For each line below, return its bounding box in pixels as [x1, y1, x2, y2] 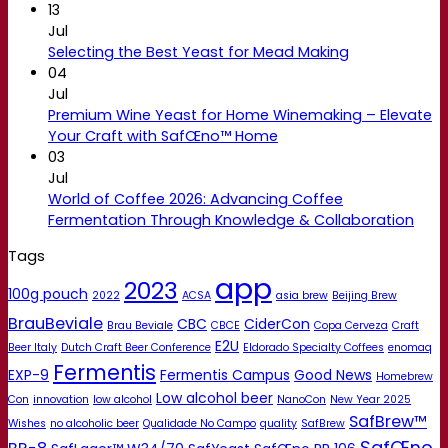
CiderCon [244, 313, 310, 334]
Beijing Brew [332, 287, 397, 303]
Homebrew [376, 368, 433, 384]
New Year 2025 [330, 391, 411, 407]
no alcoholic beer [50, 415, 139, 431]
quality [260, 415, 297, 431]
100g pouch [8, 283, 88, 304]
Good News [294, 364, 372, 385]
